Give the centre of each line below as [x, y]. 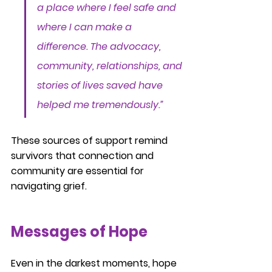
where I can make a [86, 27]
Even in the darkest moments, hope [95, 263]
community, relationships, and [111, 66]
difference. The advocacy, [100, 46]
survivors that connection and [83, 156]
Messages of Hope [79, 232]
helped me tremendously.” [100, 105]
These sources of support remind [90, 141]
